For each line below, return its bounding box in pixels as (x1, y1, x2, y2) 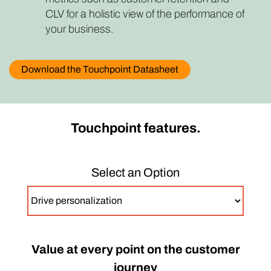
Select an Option (91, 165, 180, 179)
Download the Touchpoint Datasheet (21, 64, 178, 74)
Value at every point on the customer (31, 242, 240, 256)
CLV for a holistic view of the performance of (45, 7, 244, 20)
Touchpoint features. (70, 120, 201, 135)
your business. (45, 22, 114, 35)
